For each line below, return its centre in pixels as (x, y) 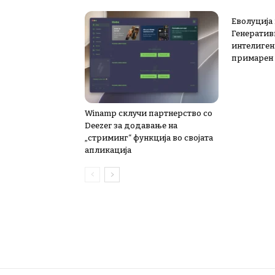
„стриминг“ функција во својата (149, 138)
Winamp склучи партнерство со (149, 114)
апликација (108, 150)
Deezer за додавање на (131, 126)
